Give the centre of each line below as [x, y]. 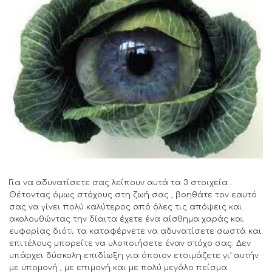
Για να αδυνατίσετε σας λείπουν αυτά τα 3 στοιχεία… [121, 183]
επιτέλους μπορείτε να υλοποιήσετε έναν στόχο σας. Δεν [130, 244]
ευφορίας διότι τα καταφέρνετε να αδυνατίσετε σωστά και [135, 232]
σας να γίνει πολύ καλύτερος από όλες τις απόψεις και [126, 207]
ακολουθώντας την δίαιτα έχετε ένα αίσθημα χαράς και [127, 219]
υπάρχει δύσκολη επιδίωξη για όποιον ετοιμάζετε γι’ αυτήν [134, 256]
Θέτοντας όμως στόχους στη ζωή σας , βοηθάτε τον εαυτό [133, 195]
